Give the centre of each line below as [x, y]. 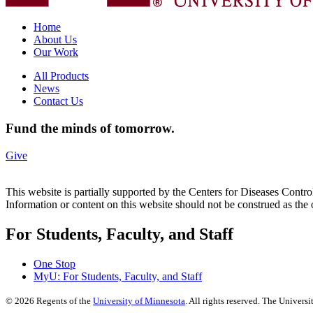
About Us [55, 40]
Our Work [56, 52]
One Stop [54, 263]
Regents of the [64, 300]
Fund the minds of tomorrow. [90, 128]
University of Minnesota [139, 300]
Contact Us [58, 101]
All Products [61, 76]
